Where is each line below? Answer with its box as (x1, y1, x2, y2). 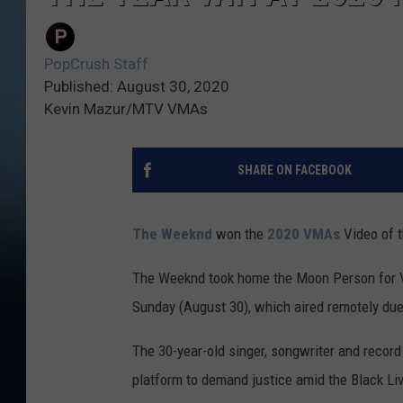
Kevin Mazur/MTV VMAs (44, 100, 208, 119)
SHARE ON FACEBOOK (237, 163, 352, 178)
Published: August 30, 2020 (44, 77, 229, 96)
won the (212, 225, 267, 244)
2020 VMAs (267, 225, 340, 244)
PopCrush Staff (44, 55, 148, 74)
